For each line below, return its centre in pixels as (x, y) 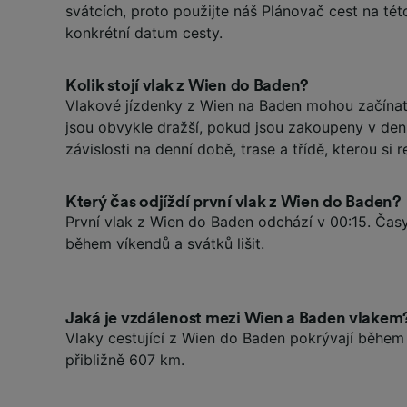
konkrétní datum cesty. (144, 32)
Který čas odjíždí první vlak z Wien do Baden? (233, 201)
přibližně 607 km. (125, 359)
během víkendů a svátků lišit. (165, 243)
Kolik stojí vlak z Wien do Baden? (188, 85)
